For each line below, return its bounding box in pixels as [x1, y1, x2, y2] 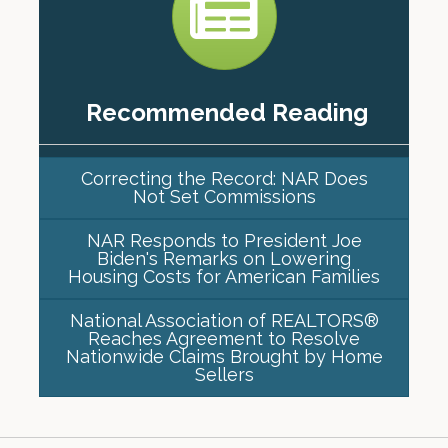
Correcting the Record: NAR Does [80, 168, 368, 190]
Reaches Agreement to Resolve [88, 328, 360, 350]
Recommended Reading [86, 98, 368, 128]
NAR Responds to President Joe [86, 230, 362, 252]
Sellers [194, 364, 254, 386]
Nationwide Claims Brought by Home [65, 346, 383, 368]
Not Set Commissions [132, 186, 316, 208]
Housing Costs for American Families [68, 266, 380, 288]
